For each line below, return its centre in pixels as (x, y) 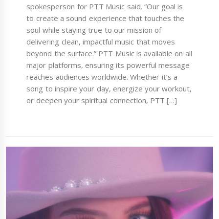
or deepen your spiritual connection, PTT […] (102, 100)
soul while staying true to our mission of (94, 30)
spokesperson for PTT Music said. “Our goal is (105, 6)
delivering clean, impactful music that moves (101, 41)
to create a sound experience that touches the (106, 18)
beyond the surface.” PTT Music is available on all (109, 53)
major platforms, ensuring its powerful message (108, 65)
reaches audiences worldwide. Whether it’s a (102, 77)
